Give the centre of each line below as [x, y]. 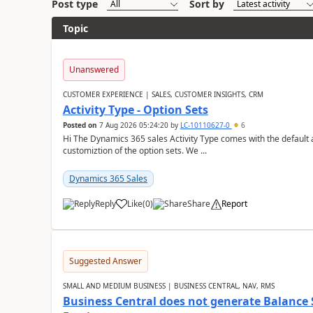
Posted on [80, 125]
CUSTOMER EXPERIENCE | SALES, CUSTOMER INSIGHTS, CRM [163, 94]
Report [234, 204]
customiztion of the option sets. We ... [134, 151]
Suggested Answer [105, 261]
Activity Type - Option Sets [135, 110]
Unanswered [94, 70]
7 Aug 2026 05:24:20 [133, 125]
